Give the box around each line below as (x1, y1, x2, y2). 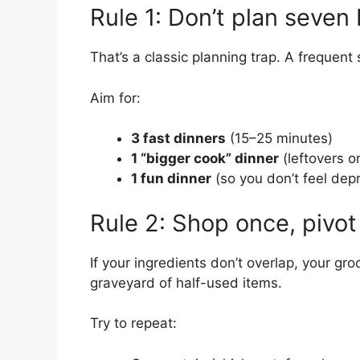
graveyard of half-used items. (90, 274, 282, 291)
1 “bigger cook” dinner (131, 150, 279, 167)
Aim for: (90, 89, 141, 106)
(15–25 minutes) (226, 130, 333, 147)
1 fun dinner (131, 170, 211, 187)
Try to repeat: (90, 315, 177, 332)
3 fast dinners (131, 130, 226, 147)
